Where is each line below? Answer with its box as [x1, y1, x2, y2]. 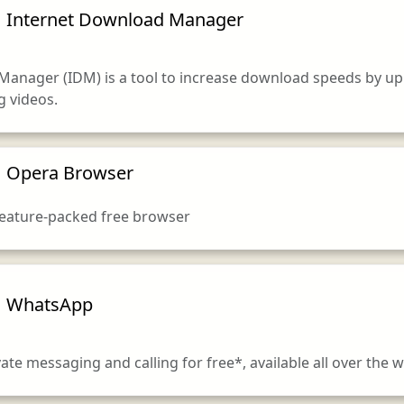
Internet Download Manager [5, 6, 243, 32]
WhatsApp [5, 291, 93, 317]
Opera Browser [5, 160, 133, 185]
